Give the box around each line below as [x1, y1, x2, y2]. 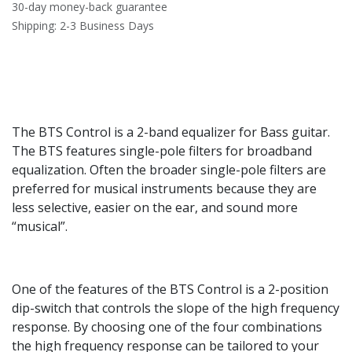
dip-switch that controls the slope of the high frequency [12, 299, 339, 317]
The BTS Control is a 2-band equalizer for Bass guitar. [12, 123, 330, 141]
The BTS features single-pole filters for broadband [12, 142, 312, 160]
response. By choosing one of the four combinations [12, 318, 322, 336]
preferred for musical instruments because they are [12, 180, 317, 198]
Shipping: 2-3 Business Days [12, 18, 154, 34]
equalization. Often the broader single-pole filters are [12, 161, 326, 179]
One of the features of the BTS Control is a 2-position [12, 280, 328, 299]
